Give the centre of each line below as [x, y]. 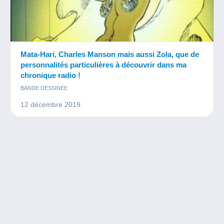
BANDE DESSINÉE [44, 88]
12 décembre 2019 [50, 105]
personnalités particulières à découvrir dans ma [103, 65]
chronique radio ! [50, 75]
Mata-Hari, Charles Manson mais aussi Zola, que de [110, 54]
